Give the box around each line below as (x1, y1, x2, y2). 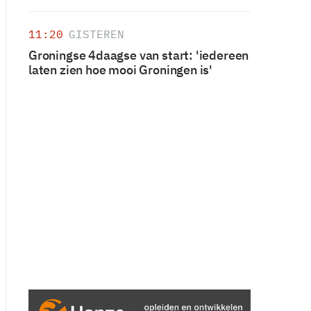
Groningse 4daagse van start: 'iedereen (28, 47, 249, 63)
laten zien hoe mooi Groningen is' (28, 62, 213, 78)
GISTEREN (69, 27, 124, 41)
